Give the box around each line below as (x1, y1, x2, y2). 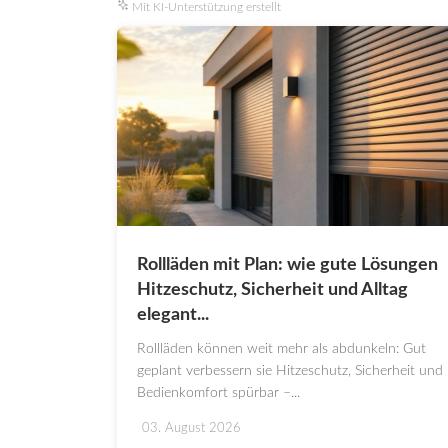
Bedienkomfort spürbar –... (137, 386, 300, 401)
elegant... (137, 306, 209, 325)
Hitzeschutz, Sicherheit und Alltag (137, 281, 408, 300)
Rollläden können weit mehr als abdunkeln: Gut (137, 342, 426, 357)
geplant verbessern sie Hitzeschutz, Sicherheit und (137, 364, 443, 379)
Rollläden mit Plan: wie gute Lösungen (137, 256, 438, 275)
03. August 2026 (142, 422, 241, 436)
